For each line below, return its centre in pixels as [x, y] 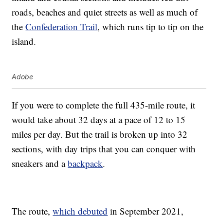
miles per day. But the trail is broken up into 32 [100, 134]
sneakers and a [40, 163]
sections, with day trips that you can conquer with [104, 149]
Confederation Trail [62, 27]
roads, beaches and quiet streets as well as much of [105, 12]
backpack [85, 163]
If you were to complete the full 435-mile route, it [104, 105]
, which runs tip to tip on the [151, 27]
